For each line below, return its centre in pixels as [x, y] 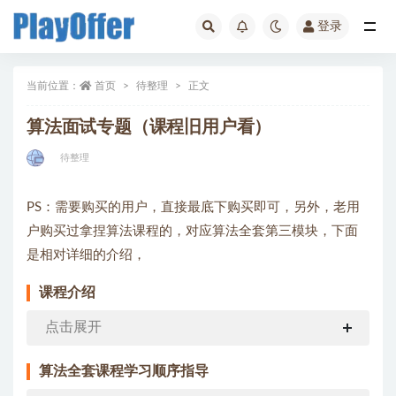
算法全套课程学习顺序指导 [124, 371]
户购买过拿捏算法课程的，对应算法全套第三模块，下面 [192, 231]
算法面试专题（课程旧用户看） [149, 127]
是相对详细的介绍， [86, 255]
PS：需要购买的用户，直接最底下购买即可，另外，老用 [193, 207]
